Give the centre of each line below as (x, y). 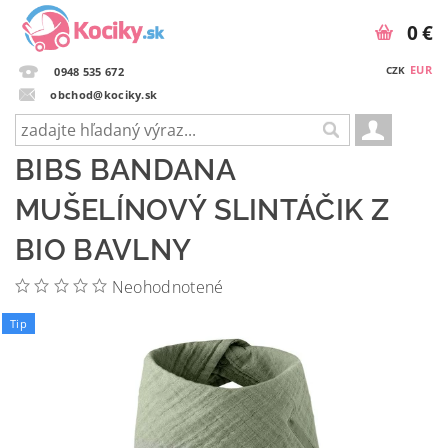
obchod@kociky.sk (104, 94)
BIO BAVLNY (103, 250)
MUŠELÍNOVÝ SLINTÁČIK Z (202, 210)
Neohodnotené (167, 287)
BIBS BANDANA (125, 170)
